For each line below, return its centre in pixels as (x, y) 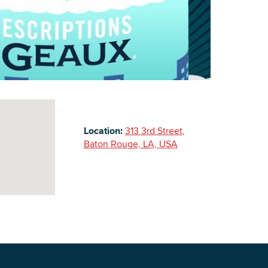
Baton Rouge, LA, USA (131, 144)
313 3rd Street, (155, 131)
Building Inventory (176, 10)
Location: (103, 131)
